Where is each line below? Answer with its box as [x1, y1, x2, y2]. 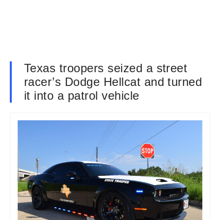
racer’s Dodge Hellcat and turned [24, 75, 202, 88]
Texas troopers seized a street [24, 61, 188, 75]
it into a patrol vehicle [24, 89, 139, 102]
